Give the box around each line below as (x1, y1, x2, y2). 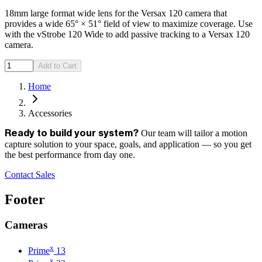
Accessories (28, 108, 72, 118)
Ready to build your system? (5, 128, 141, 138)
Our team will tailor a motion (141, 127, 247, 138)
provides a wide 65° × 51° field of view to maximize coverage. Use (5, 18, 253, 29)
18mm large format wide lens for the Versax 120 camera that (5, 8, 227, 18)
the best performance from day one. (5, 149, 135, 160)
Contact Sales (5, 169, 55, 180)
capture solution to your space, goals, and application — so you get (5, 139, 251, 149)
